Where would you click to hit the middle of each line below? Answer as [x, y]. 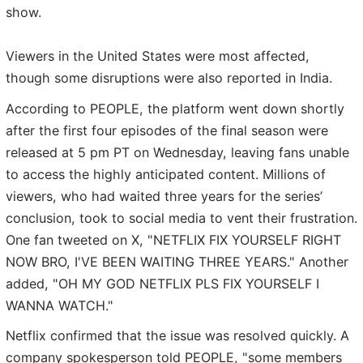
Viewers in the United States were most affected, [158, 56]
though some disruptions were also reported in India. [169, 78]
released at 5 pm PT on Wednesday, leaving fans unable [177, 152]
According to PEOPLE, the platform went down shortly [175, 108]
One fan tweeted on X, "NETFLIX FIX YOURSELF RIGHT [173, 239]
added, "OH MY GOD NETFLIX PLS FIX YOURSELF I [162, 283]
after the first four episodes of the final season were [167, 130]
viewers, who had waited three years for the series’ [164, 196]
